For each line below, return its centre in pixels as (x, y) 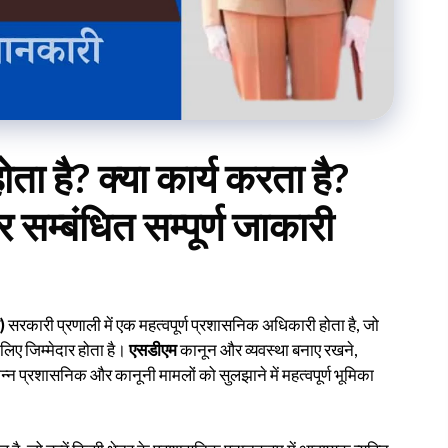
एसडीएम (153, 349)
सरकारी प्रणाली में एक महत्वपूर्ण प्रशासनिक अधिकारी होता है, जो (192, 324)
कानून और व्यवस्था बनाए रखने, (267, 349)
